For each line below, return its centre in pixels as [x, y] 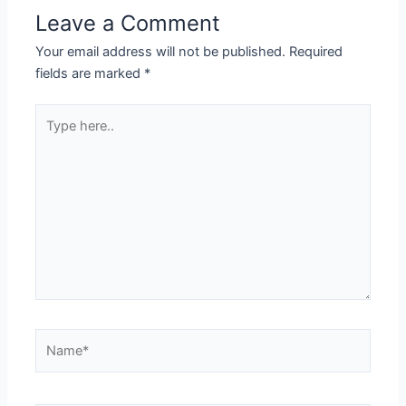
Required [316, 52]
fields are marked [90, 74]
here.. [52, 135]
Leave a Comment [128, 24]
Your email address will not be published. [161, 52]
